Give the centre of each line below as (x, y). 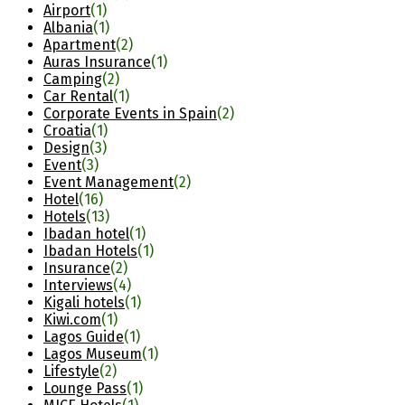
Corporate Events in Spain (130, 114)
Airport (67, 11)
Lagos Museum (93, 354)
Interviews (78, 286)
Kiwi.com (72, 320)
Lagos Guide (84, 337)
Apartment (80, 45)
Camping (73, 80)
